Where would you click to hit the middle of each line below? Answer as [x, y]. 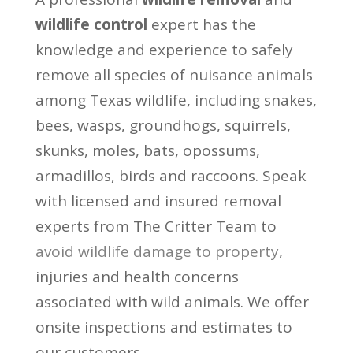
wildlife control [91, 24]
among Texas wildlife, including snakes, [176, 100]
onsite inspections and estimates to [163, 327]
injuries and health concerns [137, 276]
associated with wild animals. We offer [172, 301]
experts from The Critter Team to [156, 226]
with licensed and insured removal [158, 201]
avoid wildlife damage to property [157, 251]
